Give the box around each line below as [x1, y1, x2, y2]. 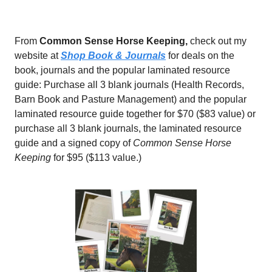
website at [15, 50, 61, 61]
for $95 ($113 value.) [51, 152, 141, 163]
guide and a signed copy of [15, 137, 133, 148]
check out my [188, 35, 246, 46]
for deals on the [166, 50, 234, 61]
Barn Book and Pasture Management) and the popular [15, 93, 246, 104]
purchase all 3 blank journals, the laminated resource [15, 123, 242, 134]
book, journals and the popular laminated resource [15, 64, 230, 75]
